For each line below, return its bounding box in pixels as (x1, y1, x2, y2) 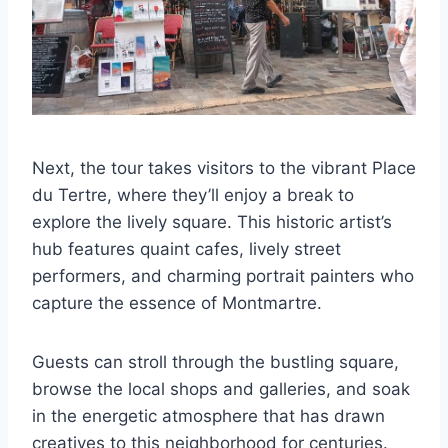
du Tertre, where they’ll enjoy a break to (32, 184, 354, 205)
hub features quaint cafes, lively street (32, 238, 341, 259)
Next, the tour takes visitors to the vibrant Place (32, 157, 416, 178)
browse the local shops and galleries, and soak (32, 378, 410, 399)
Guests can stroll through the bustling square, (32, 351, 399, 372)
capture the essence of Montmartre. (32, 292, 322, 313)
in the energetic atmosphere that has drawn (32, 405, 385, 426)
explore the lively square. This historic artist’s (32, 211, 392, 232)
